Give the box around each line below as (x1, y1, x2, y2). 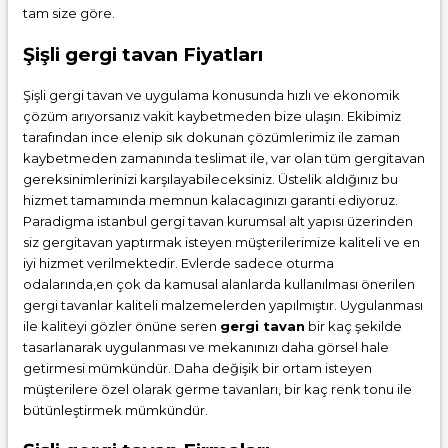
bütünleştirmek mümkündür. (23, 401, 208, 418)
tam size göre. (23, 5, 115, 22)
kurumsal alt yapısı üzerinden (224, 212, 413, 229)
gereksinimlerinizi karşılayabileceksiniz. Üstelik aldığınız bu (23, 170, 398, 187)
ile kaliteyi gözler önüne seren (23, 317, 220, 334)
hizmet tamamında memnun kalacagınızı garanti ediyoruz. (23, 191, 398, 208)
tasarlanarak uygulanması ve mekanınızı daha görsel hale (23, 338, 389, 355)
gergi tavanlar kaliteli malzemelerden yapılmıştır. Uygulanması (23, 296, 423, 313)
